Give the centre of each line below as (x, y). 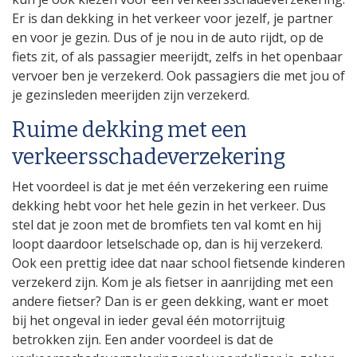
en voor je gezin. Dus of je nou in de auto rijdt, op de (168, 37)
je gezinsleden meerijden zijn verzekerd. (131, 95)
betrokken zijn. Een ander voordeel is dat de (143, 339)
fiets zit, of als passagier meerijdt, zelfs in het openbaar (177, 57)
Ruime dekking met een (129, 130)
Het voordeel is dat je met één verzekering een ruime (170, 186)
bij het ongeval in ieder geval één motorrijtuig (149, 320)
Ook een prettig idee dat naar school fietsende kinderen (178, 263)
